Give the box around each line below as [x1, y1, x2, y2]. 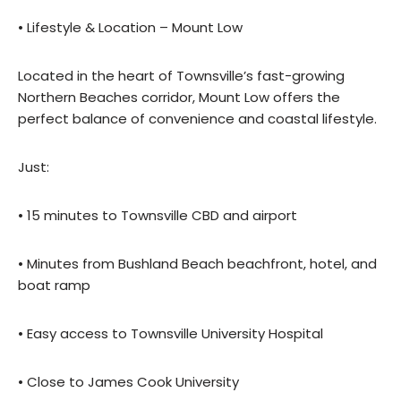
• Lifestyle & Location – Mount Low [18, 18, 243, 38]
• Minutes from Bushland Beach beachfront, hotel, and [18, 254, 377, 274]
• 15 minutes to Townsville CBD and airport [18, 206, 297, 226]
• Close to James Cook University [18, 372, 239, 392]
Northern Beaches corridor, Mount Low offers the [18, 88, 340, 107]
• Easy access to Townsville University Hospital [18, 324, 323, 344]
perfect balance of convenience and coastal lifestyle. [18, 109, 377, 129]
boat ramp [18, 276, 90, 295]
